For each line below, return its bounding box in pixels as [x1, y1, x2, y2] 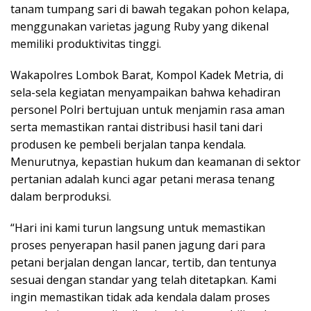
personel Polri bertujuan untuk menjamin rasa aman [10, 101, 285, 117]
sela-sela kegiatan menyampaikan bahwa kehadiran [10, 84, 280, 100]
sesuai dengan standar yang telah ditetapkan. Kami [10, 271, 276, 287]
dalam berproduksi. [10, 188, 111, 204]
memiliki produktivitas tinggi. [10, 35, 161, 51]
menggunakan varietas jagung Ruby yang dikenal [10, 18, 269, 34]
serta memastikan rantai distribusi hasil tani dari [10, 119, 262, 135]
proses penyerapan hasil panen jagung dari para [10, 237, 265, 253]
